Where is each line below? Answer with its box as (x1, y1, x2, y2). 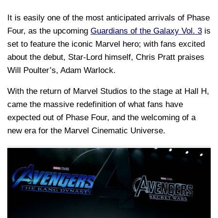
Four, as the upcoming (7, 26, 91, 36)
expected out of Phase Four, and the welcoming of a (7, 113, 196, 123)
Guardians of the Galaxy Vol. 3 (91, 26, 202, 36)
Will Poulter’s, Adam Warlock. (7, 65, 116, 75)
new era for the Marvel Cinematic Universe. (7, 126, 165, 136)
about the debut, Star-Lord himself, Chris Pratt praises (7, 52, 204, 62)
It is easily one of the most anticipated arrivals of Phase (7, 13, 210, 22)
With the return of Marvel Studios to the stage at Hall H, (7, 87, 209, 96)
